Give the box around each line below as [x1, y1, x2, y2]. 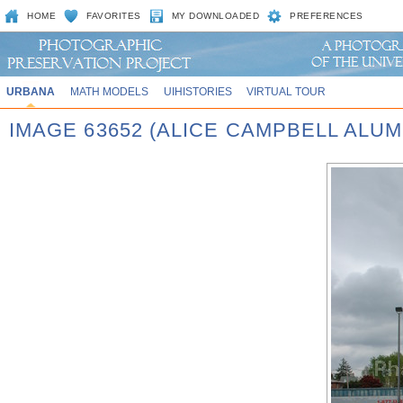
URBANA [5, 85, 55, 97]
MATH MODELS [69, 85, 148, 97]
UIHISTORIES [163, 85, 232, 97]
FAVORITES [86, 11, 141, 21]
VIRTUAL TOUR [246, 85, 327, 97]
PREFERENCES [290, 11, 363, 21]
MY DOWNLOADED [171, 11, 260, 21]
